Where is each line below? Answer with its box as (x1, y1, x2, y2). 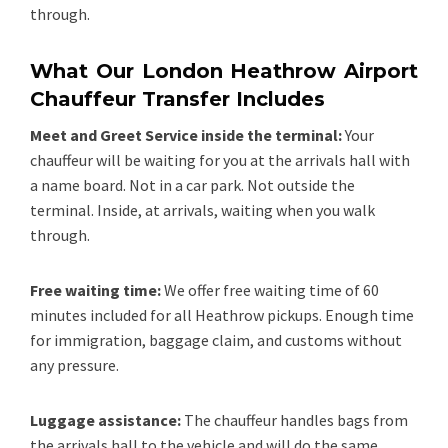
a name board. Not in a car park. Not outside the (30, 174, 355, 195)
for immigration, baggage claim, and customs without (30, 329, 402, 350)
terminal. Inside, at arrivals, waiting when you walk (30, 199, 375, 220)
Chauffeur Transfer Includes (30, 86, 325, 111)
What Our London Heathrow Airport (30, 58, 418, 83)
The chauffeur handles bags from (184, 409, 408, 430)
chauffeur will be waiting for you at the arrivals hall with (30, 149, 410, 170)
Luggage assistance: (30, 409, 181, 430)
